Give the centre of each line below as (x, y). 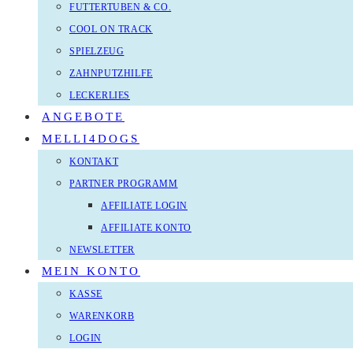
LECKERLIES (100, 95)
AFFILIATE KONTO (146, 228)
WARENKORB (102, 316)
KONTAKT (94, 162)
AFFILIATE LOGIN (144, 206)
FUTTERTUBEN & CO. (121, 7)
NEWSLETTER (102, 250)
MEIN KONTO (91, 271)
